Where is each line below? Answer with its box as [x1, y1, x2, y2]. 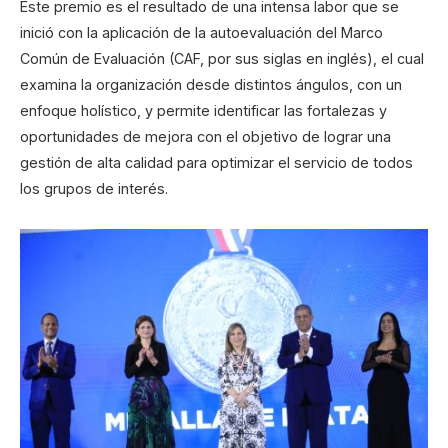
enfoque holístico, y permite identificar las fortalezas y [20, 101, 387, 119]
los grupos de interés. [20, 179, 168, 197]
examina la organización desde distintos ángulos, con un [20, 75, 402, 93]
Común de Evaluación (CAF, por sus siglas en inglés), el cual [20, 49, 424, 67]
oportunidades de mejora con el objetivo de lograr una [20, 127, 391, 145]
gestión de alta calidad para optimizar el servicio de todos [20, 153, 413, 171]
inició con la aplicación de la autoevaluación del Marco [20, 23, 383, 41]
